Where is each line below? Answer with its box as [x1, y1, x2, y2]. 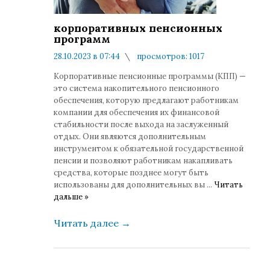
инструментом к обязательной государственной [54, 143, 243, 154]
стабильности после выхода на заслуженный [54, 119, 228, 130]
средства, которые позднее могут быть [54, 168, 209, 178]
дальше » [54, 192, 89, 202]
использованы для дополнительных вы [54, 180, 207, 190]
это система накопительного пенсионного [54, 83, 219, 93]
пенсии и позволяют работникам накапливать [54, 155, 233, 166]
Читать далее [54, 217, 121, 229]
